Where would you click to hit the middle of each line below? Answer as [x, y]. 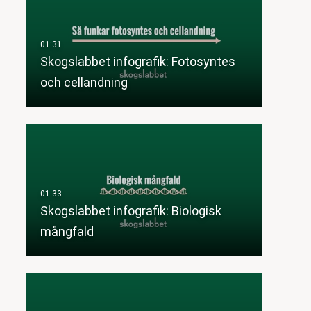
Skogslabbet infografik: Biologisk [131, 211]
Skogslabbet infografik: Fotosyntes [137, 62]
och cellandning [84, 83]
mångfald [67, 232]
